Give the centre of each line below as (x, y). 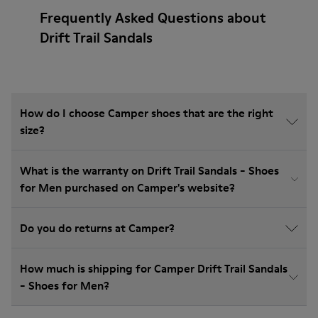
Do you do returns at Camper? (97, 228)
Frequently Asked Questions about (153, 18)
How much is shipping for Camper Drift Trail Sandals (154, 268)
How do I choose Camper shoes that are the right (147, 113)
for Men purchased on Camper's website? (127, 187)
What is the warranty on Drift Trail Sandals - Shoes (149, 170)
